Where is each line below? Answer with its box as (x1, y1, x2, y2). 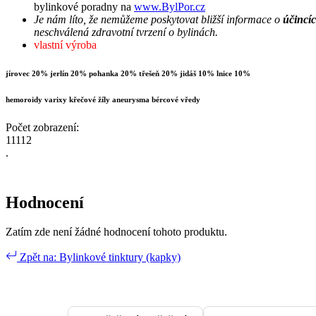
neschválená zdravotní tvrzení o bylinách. (34, 25, 218, 38)
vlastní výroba (34, 38, 97, 51)
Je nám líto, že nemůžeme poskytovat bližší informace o (34, 13, 283, 25)
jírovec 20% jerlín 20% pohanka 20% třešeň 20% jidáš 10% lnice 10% (6, 68, 250, 78)
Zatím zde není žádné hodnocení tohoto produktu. (6, 226, 227, 238)
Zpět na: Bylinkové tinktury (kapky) (17, 251, 181, 264)
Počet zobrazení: (6, 121, 79, 133)
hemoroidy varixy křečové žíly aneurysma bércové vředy (6, 95, 200, 104)
